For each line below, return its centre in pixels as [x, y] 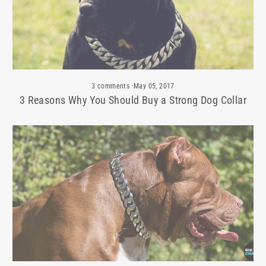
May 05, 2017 [154, 86]
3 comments [112, 86]
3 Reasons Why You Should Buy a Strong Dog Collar [133, 100]
